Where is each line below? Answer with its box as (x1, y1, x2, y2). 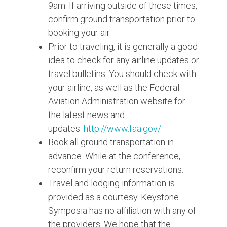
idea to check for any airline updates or (48, 55, 199, 65)
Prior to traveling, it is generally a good (48, 41, 198, 52)
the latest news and (48, 109, 125, 120)
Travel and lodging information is (48, 178, 175, 188)
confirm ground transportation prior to (48, 14, 195, 24)
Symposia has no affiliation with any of (48, 205, 196, 216)
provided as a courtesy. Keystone (48, 192, 179, 202)
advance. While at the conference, (48, 150, 180, 161)
